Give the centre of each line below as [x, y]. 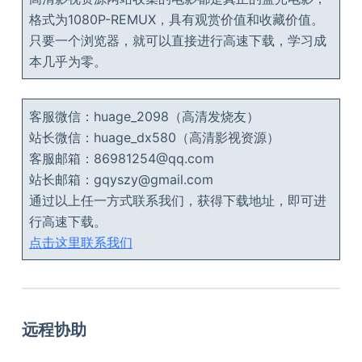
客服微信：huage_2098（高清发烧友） [144, 117]
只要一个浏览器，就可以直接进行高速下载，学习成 [177, 41]
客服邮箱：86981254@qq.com [121, 159]
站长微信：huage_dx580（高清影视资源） [154, 138]
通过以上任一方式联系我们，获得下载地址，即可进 [177, 201]
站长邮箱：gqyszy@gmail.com [121, 180]
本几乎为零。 [67, 62]
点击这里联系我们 [80, 243]
